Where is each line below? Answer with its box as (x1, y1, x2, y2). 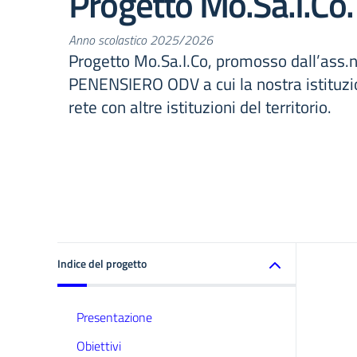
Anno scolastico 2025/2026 (69, 30, 213, 49)
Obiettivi (76, 336, 121, 355)
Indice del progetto (57, 255, 147, 272)
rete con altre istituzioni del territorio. (69, 94, 331, 120)
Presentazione (76, 308, 152, 327)
